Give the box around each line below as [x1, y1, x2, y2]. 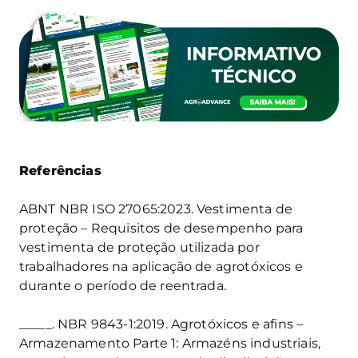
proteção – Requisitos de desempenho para [19, 220, 304, 236]
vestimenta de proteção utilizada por [19, 239, 260, 255]
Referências [19, 162, 101, 178]
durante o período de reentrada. [19, 277, 226, 293]
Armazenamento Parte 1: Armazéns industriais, [19, 335, 321, 351]
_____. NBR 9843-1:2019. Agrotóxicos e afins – [19, 316, 304, 332]
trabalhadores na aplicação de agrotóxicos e [19, 258, 303, 274]
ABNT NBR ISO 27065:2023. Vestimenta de [19, 201, 293, 217]
